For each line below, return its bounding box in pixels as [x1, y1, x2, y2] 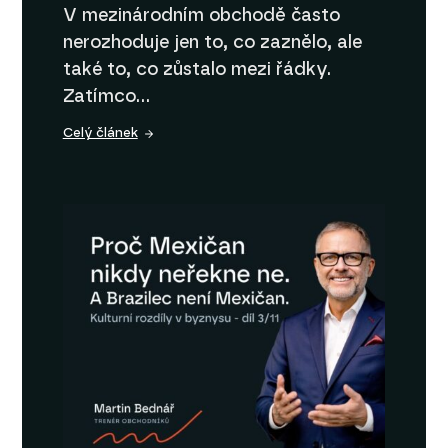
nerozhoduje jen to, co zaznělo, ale [62, 34, 362, 53]
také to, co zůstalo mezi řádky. [62, 61, 331, 80]
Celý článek [62, 127, 138, 141]
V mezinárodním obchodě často [62, 7, 340, 26]
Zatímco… [62, 88, 150, 107]
